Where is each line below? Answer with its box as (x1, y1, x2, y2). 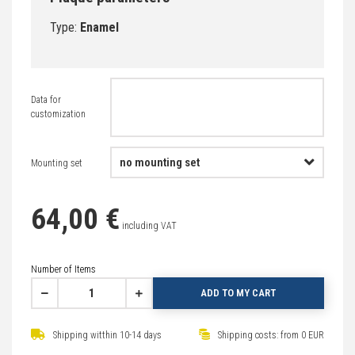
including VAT (122, 219, 177, 231)
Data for (31, 94, 61, 105)
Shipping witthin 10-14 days (51, 329, 162, 341)
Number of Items (31, 263, 96, 275)
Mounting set (31, 157, 82, 169)
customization (31, 108, 86, 120)
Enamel (80, 19, 119, 35)
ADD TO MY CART (200, 286, 277, 299)
